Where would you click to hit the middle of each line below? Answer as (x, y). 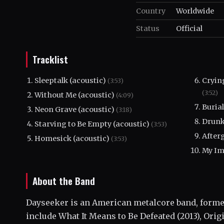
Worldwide (195, 11)
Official (189, 28)
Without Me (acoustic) (75, 95)
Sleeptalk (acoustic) (71, 80)
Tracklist (50, 59)
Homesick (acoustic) (73, 138)
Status (148, 28)
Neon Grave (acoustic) (75, 109)
